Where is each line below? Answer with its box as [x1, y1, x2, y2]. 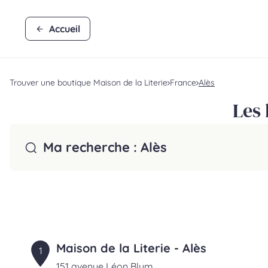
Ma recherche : [43, 139, 141, 156]
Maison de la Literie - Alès [56, 240, 207, 255]
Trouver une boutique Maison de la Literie [10, 77, 167, 88]
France [170, 77, 196, 88]
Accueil [49, 23, 80, 35]
